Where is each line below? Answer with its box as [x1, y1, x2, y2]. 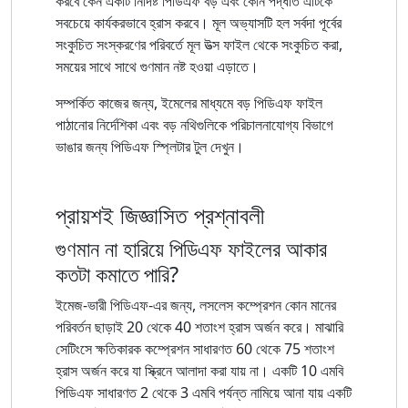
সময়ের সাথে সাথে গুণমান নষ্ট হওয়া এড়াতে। [56, 56, 259, 76]
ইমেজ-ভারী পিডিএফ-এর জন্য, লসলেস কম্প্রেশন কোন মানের [56, 294, 336, 315]
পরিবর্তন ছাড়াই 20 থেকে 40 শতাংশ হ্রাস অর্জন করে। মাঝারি [56, 316, 343, 337]
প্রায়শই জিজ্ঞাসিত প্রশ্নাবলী [56, 199, 265, 230]
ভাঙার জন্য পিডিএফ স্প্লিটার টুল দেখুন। [56, 136, 244, 157]
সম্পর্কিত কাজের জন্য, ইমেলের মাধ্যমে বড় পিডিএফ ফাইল [56, 92, 322, 113]
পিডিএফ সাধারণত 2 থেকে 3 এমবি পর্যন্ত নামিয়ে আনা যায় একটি [56, 382, 352, 403]
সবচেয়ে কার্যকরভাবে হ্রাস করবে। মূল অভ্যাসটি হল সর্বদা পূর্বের [56, 12, 342, 33]
